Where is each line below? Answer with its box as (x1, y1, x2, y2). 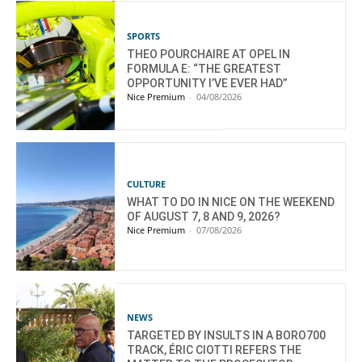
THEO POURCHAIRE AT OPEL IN (127, 48, 291, 61)
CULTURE (127, 178, 166, 191)
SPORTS (127, 30, 161, 42)
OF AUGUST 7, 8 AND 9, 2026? (127, 210, 281, 224)
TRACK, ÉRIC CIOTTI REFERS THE (127, 343, 302, 357)
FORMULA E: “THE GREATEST (127, 62, 282, 75)
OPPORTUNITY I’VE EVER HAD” (127, 77, 288, 90)
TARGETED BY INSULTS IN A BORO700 (127, 329, 326, 343)
